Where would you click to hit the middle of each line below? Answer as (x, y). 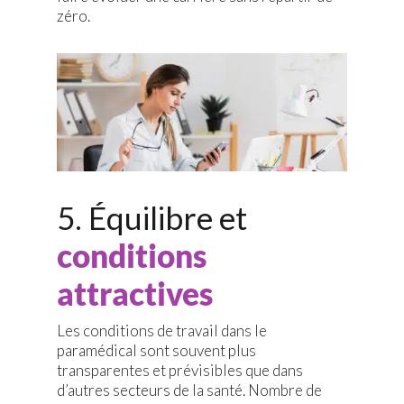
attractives (134, 294)
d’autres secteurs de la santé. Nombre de (189, 390)
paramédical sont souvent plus (156, 351)
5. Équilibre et (151, 218)
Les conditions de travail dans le (161, 331)
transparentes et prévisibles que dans (179, 371)
